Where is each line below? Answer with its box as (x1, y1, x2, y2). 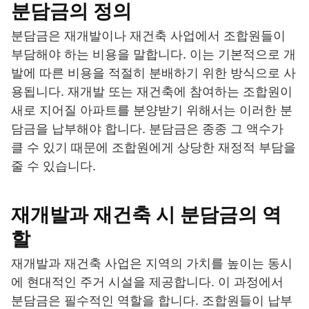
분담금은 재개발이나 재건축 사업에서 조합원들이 (11, 28, 286, 43)
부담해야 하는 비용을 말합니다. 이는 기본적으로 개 (11, 47, 296, 62)
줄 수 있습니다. (11, 159, 96, 174)
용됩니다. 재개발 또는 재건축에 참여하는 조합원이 (11, 84, 292, 99)
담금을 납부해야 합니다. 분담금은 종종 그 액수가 (11, 121, 283, 137)
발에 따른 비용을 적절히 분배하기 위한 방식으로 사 (11, 66, 296, 81)
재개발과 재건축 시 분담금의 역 (11, 203, 281, 227)
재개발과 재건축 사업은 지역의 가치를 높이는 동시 (11, 256, 292, 271)
